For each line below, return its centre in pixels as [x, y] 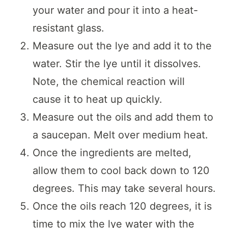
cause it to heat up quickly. [97, 99]
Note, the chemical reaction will [109, 82]
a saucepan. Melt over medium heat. [120, 135]
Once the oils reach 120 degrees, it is [122, 206]
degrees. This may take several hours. [124, 189]
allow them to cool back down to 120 [121, 171]
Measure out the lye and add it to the [122, 46]
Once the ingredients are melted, [112, 153]
